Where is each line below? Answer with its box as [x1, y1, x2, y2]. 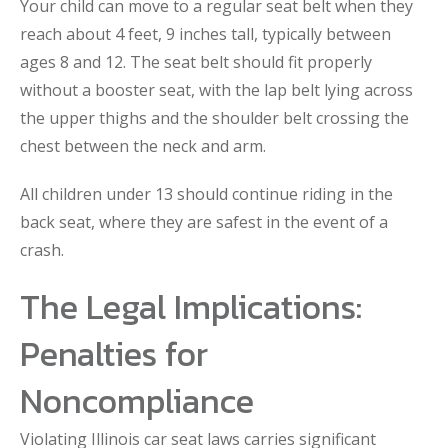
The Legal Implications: [20, 282, 362, 332]
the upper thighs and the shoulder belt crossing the [20, 107, 409, 129]
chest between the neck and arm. [20, 135, 266, 157]
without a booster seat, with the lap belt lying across [20, 79, 413, 101]
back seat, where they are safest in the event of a [20, 211, 388, 233]
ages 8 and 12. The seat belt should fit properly [20, 51, 372, 73]
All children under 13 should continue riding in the [20, 183, 393, 205]
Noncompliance [20, 376, 254, 426]
